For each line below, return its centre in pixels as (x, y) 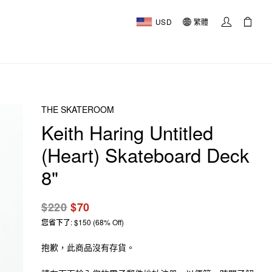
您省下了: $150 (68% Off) (83, 222)
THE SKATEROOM (78, 109)
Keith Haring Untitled (127, 132)
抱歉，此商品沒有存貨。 (88, 247)
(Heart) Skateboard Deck (145, 155)
